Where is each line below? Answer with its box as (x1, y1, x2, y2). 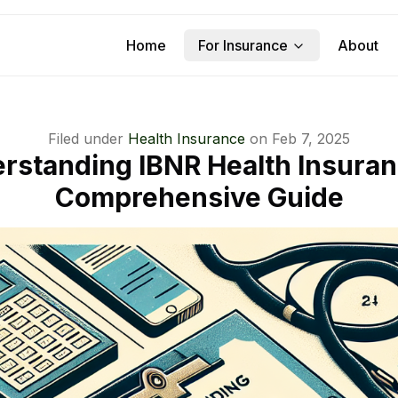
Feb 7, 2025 (272, 130, 350, 147)
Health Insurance (128, 130, 245, 147)
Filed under (48, 130, 123, 147)
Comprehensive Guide (54, 181, 344, 213)
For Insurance (198, 36, 288, 54)
